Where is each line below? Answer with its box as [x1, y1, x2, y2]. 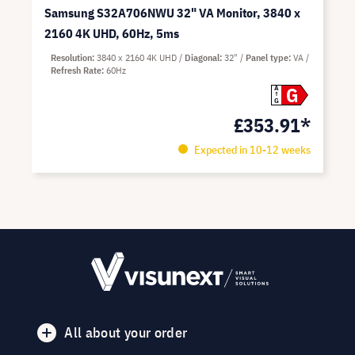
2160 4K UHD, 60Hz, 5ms [44, 25, 179, 41]
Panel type [246, 52, 288, 63]
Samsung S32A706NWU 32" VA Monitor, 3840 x [44, 5, 300, 21]
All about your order [64, 323, 188, 342]
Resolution [51, 52, 92, 63]
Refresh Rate [51, 64, 101, 76]
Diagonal [185, 52, 219, 63]
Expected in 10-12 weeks [191, 143, 311, 157]
